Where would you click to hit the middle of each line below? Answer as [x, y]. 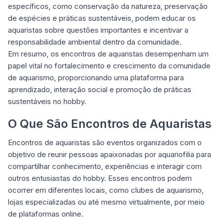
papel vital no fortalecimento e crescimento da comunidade [109, 66]
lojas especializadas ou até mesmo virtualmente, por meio [106, 202]
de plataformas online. [46, 214]
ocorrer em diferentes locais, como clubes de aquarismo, [106, 190]
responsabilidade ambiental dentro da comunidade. [95, 42]
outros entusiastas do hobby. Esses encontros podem [100, 178]
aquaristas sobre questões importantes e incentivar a [98, 30]
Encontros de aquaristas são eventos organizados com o [105, 142]
